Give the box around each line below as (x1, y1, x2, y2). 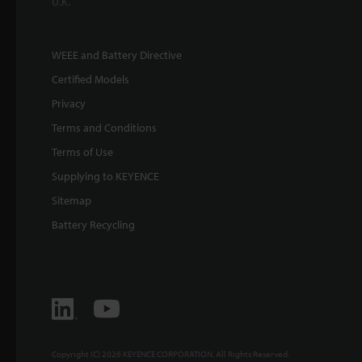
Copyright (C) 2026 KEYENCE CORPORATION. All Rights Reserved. (52, 347, 289, 360)
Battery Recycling (52, 217, 135, 232)
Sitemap (52, 192, 91, 208)
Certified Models (52, 71, 129, 86)
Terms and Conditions (52, 120, 157, 135)
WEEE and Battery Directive (52, 47, 182, 62)
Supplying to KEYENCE (52, 168, 159, 183)
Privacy (52, 95, 86, 111)
